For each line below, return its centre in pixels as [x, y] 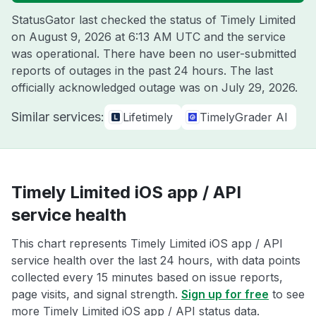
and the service [243, 37]
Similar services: [58, 117]
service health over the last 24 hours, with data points [156, 260]
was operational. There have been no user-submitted [154, 54]
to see [287, 294]
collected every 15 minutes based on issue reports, [147, 277]
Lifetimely [148, 117]
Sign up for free [225, 294]
